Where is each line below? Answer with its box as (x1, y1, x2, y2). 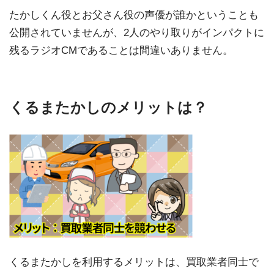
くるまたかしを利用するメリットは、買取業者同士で (9, 256, 259, 268)
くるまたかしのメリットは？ (9, 98, 207, 116)
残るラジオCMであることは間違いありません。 (9, 44, 233, 56)
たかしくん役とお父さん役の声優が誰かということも (9, 9, 259, 21)
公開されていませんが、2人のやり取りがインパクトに (9, 26, 264, 39)
